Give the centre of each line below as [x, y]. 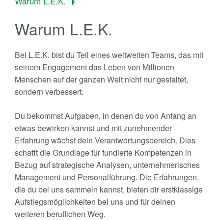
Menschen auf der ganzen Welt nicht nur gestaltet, [101, 80]
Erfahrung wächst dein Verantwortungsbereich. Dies [105, 140]
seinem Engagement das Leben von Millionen [95, 67]
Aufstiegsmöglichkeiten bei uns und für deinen [95, 202]
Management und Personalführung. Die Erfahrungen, [107, 177]
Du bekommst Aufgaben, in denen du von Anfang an [106, 116]
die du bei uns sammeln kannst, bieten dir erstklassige [109, 190]
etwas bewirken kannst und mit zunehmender [93, 128]
